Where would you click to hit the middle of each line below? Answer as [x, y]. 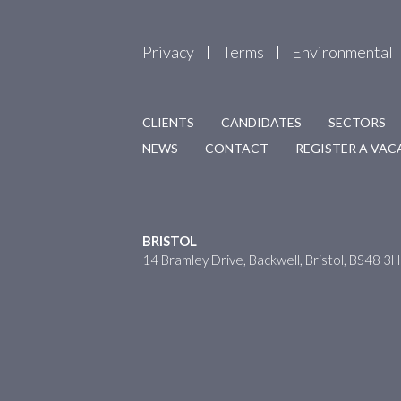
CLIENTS [168, 122]
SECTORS [357, 122]
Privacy [168, 52]
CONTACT [237, 148]
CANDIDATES [261, 122]
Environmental [342, 52]
